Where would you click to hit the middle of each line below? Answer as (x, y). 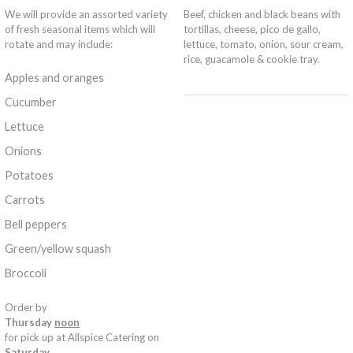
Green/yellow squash (58, 248)
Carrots (25, 199)
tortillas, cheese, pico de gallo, (252, 30)
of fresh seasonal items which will (80, 30)
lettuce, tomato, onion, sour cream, (263, 45)
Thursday (30, 322)
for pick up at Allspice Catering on (82, 337)
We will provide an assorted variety (87, 15)
